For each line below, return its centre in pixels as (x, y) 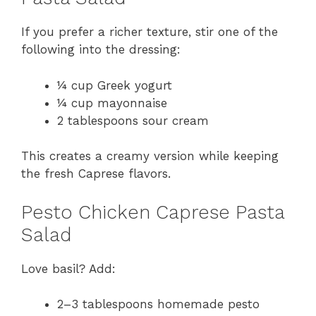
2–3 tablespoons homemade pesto (158, 304)
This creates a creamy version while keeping (150, 156)
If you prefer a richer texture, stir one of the (150, 32)
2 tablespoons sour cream (133, 120)
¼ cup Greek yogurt (115, 85)
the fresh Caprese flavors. (96, 174)
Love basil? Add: (68, 268)
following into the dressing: (101, 50)
